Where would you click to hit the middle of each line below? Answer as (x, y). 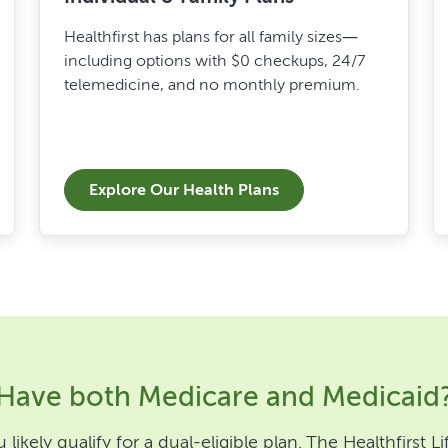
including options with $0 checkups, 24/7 (214, 60)
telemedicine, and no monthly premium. (211, 84)
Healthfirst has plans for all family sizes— (210, 36)
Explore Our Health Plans (183, 189)
